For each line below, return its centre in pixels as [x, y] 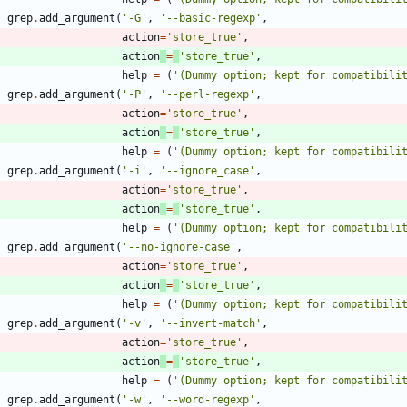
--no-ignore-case [179, 248]
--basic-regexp [211, 19]
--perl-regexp [208, 95]
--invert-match [211, 324]
